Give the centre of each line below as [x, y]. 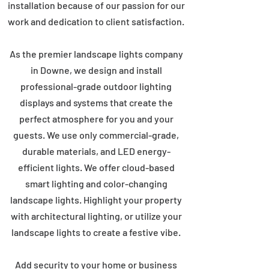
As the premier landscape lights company [96, 54]
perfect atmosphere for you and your [96, 119]
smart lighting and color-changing [96, 183]
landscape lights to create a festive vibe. [96, 232]
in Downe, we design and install [96, 70]
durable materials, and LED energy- [96, 151]
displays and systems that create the [96, 102]
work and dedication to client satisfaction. [96, 21]
